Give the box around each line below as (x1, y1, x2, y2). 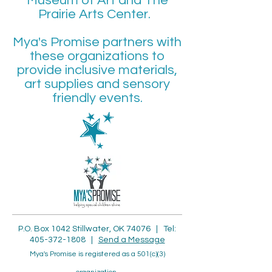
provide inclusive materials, (17, 63, 177, 77)
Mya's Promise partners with (13, 35, 182, 49)
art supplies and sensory (24, 77, 170, 91)
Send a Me (98, 236, 140, 244)
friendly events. (52, 91, 143, 105)
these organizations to (30, 49, 165, 63)
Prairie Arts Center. (38, 7, 157, 21)
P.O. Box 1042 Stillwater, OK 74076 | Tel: (18, 225, 176, 233)
